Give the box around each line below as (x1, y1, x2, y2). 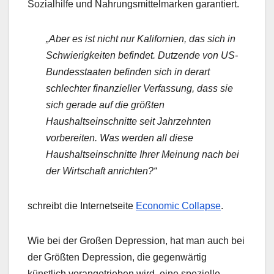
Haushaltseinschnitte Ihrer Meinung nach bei (46, 149, 239, 160)
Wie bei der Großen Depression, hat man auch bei (28, 235, 245, 246)
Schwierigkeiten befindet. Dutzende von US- (46, 50, 238, 61)
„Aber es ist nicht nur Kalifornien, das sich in (46, 34, 235, 45)
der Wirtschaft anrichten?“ (46, 166, 157, 177)
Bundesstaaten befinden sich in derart (46, 67, 210, 78)
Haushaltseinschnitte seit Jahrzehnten (46, 116, 211, 127)
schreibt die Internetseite (28, 201, 136, 212)
